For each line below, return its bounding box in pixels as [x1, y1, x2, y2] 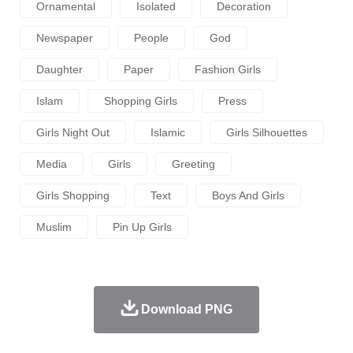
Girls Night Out [36, 126, 110, 139]
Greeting [172, 158, 215, 170]
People [134, 32, 169, 44]
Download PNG [140, 303, 232, 316]
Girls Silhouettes [226, 126, 307, 139]
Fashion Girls [195, 63, 261, 76]
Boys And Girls [212, 189, 284, 202]
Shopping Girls [104, 95, 177, 107]
